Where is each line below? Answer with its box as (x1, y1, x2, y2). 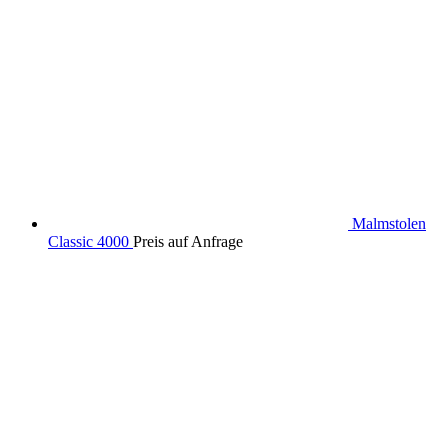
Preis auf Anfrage (133, 232, 243, 250)
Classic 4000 (48, 232, 129, 250)
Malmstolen (352, 214, 426, 232)
